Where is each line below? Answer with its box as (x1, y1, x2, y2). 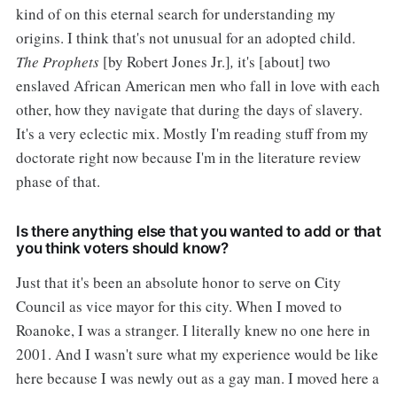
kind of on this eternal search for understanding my (15, 3, 336, 24)
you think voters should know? (15, 238, 229, 257)
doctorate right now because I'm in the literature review (15, 146, 361, 167)
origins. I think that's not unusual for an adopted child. (15, 27, 355, 48)
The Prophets (15, 51, 103, 72)
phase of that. (15, 170, 100, 191)
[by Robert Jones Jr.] (102, 51, 230, 72)
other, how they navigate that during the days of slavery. (15, 98, 362, 120)
